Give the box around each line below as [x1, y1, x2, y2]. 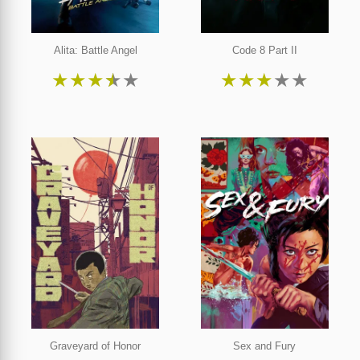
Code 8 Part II [231, 43, 297, 56]
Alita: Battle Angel [53, 43, 137, 56]
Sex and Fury [233, 340, 297, 353]
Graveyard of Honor [50, 340, 141, 353]
